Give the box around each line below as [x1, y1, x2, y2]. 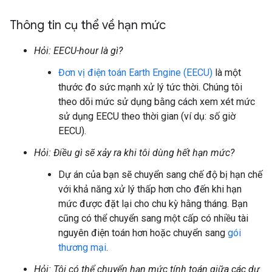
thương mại [58, 242, 106, 253]
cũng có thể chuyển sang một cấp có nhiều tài [58, 212, 248, 224]
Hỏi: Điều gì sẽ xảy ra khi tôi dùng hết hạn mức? [34, 147, 234, 158]
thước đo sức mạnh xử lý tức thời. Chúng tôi [58, 81, 242, 93]
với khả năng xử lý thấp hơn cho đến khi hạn [58, 183, 242, 195]
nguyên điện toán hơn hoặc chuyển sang [58, 227, 228, 239]
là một [212, 67, 241, 78]
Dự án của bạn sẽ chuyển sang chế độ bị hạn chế [58, 169, 262, 180]
